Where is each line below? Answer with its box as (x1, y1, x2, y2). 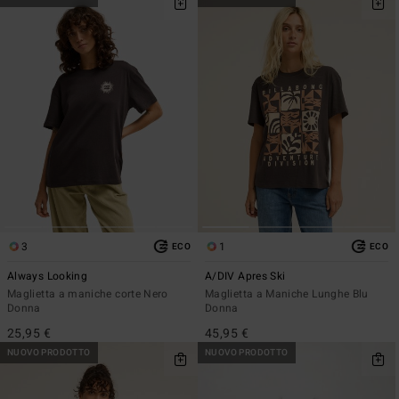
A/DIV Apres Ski (205, 267, 286, 284)
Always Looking (7, 267, 88, 284)
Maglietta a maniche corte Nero (7, 285, 168, 302)
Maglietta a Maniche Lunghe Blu (205, 285, 369, 302)
